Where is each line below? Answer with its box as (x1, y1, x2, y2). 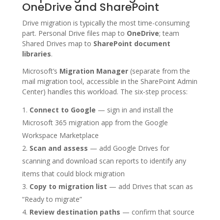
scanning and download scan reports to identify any (22, 156, 186, 165)
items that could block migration (22, 168, 125, 178)
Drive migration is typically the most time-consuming (22, 18, 190, 27)
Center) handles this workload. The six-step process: (22, 86, 188, 96)
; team (159, 28, 179, 38)
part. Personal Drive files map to (22, 28, 127, 38)
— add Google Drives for (87, 143, 169, 153)
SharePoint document (93, 38, 170, 48)
